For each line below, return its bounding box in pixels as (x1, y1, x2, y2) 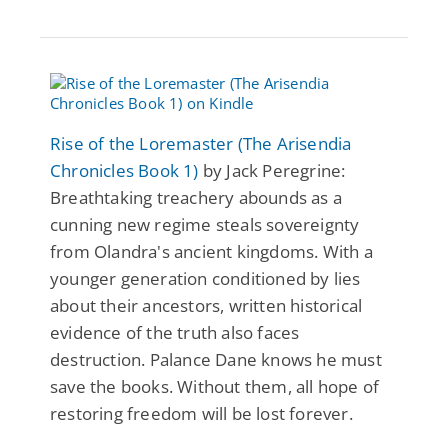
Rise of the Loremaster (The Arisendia (50, 131, 352, 155)
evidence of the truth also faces (50, 320, 300, 344)
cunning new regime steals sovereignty (50, 212, 360, 236)
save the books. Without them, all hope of (50, 374, 380, 398)
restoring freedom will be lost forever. (50, 401, 353, 425)
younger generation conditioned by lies (50, 266, 361, 290)
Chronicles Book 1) (50, 158, 199, 182)
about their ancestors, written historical (50, 293, 363, 317)
